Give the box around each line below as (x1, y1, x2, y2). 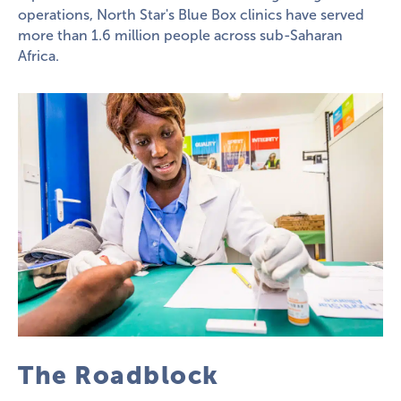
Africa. (18, 47, 59, 64)
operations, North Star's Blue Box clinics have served (18, 6, 364, 23)
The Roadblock (18, 360, 219, 390)
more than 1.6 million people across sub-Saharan (18, 27, 343, 44)
